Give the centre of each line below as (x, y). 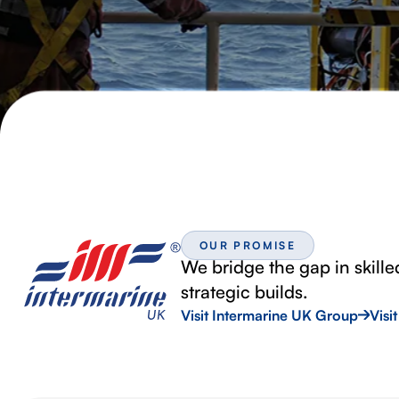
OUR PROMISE (248, 245)
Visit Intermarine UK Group (269, 315)
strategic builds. (244, 291)
